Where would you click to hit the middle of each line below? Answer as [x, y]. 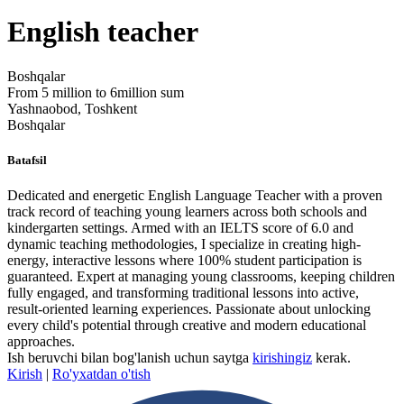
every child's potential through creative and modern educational [187, 326]
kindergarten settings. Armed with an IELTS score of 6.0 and [180, 228]
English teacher [103, 32]
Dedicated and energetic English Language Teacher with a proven [195, 196]
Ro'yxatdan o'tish [101, 374]
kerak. [331, 358]
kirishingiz [282, 358]
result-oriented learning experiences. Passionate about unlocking [189, 309]
